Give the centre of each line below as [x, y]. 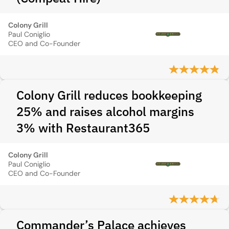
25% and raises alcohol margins [105, 111]
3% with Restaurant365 [83, 128]
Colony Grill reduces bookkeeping [109, 95]
